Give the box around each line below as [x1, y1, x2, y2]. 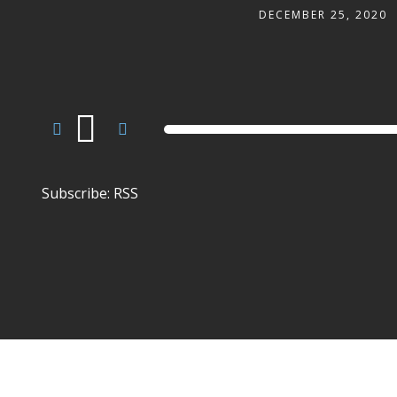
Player [37, 134, 80, 154]
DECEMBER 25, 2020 [258, 7, 387, 23]
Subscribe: [41, 183, 113, 204]
